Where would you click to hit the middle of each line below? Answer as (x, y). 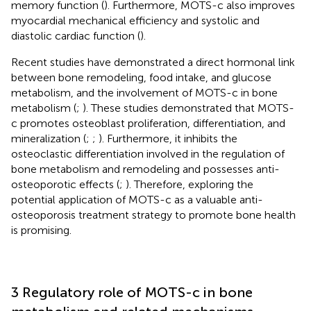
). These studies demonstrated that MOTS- (188, 108)
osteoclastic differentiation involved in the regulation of (148, 153)
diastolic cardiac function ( (76, 35)
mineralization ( (49, 138)
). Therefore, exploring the (190, 184)
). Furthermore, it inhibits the (168, 138)
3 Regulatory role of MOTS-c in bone (132, 292)
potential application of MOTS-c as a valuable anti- (137, 199)
